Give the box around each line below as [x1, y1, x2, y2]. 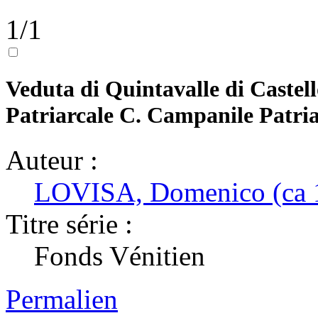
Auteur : [6, 144, 98, 175]
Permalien [6, 283, 118, 314]
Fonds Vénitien [34, 240, 219, 271]
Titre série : [6, 208, 133, 239]
